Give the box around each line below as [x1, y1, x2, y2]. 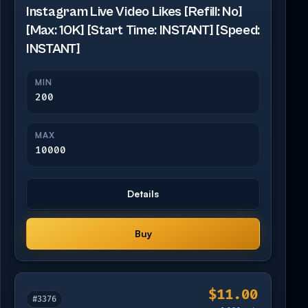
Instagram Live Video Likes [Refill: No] [26, 3, 243, 20]
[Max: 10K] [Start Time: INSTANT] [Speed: [26, 22, 261, 38]
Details [127, 187, 159, 199]
